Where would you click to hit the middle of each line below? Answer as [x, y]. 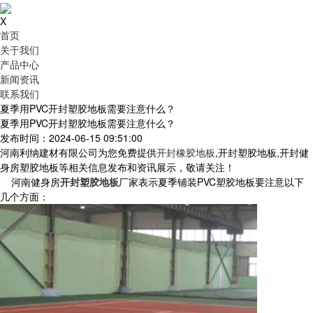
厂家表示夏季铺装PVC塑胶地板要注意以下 [211, 182]
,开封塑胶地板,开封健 [262, 153]
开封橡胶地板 [186, 153]
